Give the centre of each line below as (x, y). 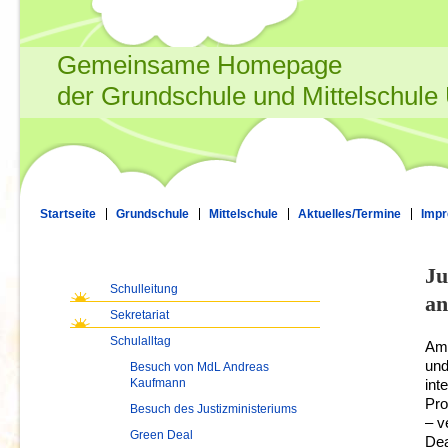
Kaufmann (158, 383)
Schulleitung (144, 289)
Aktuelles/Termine (349, 214)
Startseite (68, 214)
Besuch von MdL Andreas (199, 367)
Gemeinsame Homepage (200, 64)
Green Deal (161, 435)
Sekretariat (139, 315)
